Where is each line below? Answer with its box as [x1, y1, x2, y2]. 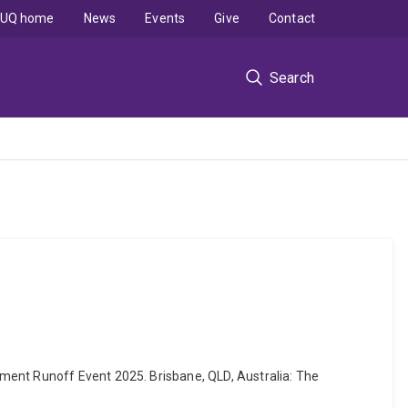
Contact [268, 11, 315, 25]
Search [269, 68, 314, 87]
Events [145, 11, 186, 25]
